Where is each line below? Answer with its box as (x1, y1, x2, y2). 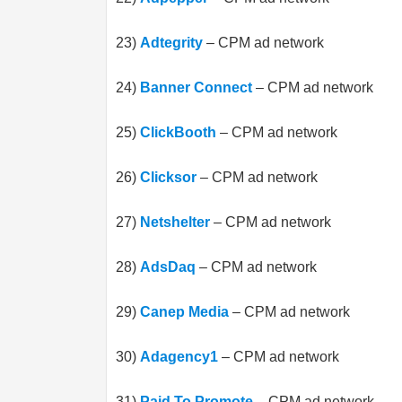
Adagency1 (140, 349, 218, 364)
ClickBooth (140, 125, 216, 140)
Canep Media (140, 304, 229, 319)
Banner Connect (140, 80, 252, 95)
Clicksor (140, 170, 197, 185)
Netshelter (140, 214, 210, 230)
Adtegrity (140, 35, 203, 50)
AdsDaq (140, 259, 196, 275)
